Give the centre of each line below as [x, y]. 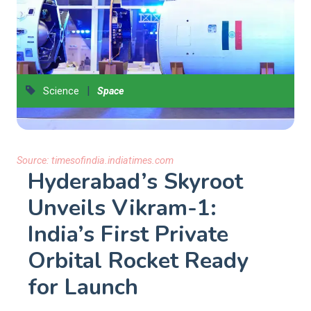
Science [60, 91]
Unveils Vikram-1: [122, 208]
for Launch [83, 287]
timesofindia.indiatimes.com [112, 161]
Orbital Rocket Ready [138, 261]
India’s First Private [128, 234]
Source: [34, 161]
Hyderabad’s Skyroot [135, 182]
